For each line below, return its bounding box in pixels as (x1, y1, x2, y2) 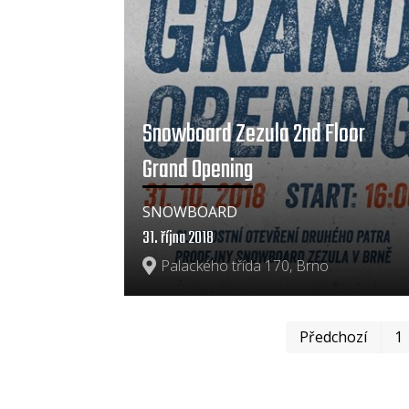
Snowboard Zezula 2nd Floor (142, 114, 366, 154)
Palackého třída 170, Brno (161, 256, 330, 277)
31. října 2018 (142, 225, 215, 253)
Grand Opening (142, 150, 254, 190)
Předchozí (299, 327, 368, 348)
